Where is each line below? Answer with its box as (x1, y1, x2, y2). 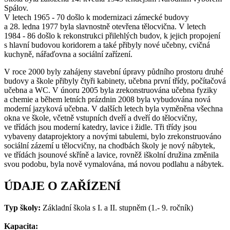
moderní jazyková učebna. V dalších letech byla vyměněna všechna (4, 104, 223, 113)
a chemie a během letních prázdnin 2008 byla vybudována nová (4, 94, 210, 104)
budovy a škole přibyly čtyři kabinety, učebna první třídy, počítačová (4, 76, 226, 85)
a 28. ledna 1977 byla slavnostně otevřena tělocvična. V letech (4, 22, 206, 31)
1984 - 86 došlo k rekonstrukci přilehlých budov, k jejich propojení (4, 31, 220, 40)
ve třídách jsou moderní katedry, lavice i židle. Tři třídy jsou (4, 122, 197, 131)
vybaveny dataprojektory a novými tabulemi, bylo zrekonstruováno (4, 131, 221, 141)
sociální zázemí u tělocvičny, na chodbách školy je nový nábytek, (4, 141, 215, 150)
